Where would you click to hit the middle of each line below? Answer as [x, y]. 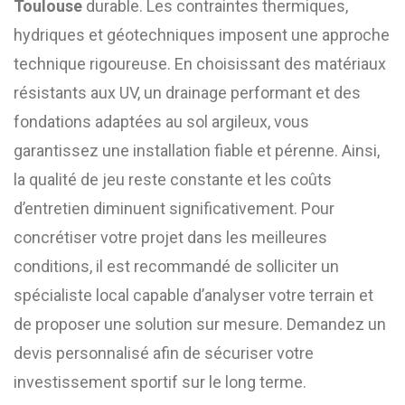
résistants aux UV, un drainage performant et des [187, 93]
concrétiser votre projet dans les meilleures [170, 237]
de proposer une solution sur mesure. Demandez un [200, 324]
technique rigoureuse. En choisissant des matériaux [200, 64]
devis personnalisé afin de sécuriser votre [164, 353]
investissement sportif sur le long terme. [160, 382]
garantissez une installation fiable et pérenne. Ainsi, [197, 151]
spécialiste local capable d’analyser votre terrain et [193, 295]
